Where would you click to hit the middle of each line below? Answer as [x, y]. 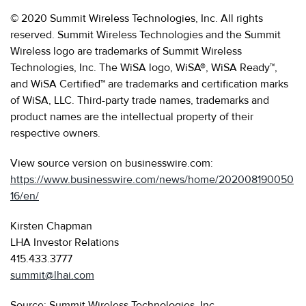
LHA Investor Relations [65, 242]
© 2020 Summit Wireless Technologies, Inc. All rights [137, 18]
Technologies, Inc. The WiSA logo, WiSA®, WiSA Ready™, [144, 67]
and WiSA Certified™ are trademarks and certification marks [149, 84]
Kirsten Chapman [51, 226]
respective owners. [55, 133]
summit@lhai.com [52, 275]
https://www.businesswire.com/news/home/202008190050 [152, 179]
